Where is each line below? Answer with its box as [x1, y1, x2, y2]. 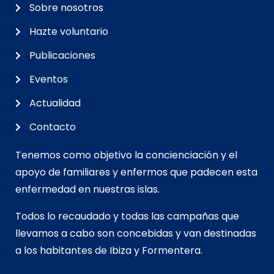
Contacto [29, 119, 76, 134]
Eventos [29, 72, 68, 86]
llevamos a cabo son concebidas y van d [15, 226, 210, 240]
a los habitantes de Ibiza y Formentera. [15, 243, 202, 257]
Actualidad [29, 95, 81, 110]
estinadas [210, 226, 256, 240]
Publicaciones [29, 48, 95, 62]
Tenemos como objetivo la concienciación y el [15, 147, 237, 162]
